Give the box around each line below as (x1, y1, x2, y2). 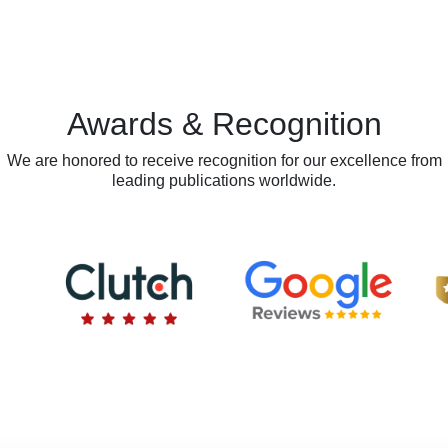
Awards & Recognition (66, 105, 382, 142)
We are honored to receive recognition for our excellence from (6, 151, 442, 169)
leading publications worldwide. (112, 171, 336, 189)
